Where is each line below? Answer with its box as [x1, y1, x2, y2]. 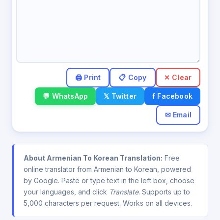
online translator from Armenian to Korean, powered [24, 165, 191, 173]
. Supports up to [138, 187, 190, 196]
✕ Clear [164, 73, 192, 82]
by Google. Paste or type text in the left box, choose [24, 176, 194, 185]
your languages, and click [24, 187, 109, 196]
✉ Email [165, 110, 192, 119]
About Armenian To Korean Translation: [24, 153, 163, 162]
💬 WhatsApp [43, 91, 88, 100]
